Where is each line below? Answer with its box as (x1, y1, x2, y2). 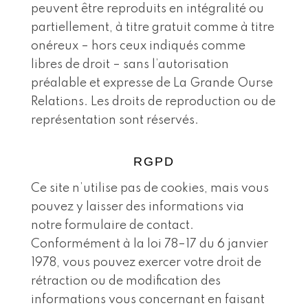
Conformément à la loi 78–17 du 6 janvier (30, 237, 268, 250)
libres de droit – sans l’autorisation (30, 58, 229, 71)
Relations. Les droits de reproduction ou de (30, 95, 276, 108)
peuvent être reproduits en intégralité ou (30, 2, 264, 15)
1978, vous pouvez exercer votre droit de (30, 256, 261, 269)
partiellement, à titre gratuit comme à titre (30, 21, 274, 34)
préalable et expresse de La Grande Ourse (30, 76, 273, 89)
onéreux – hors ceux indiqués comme (30, 39, 245, 52)
